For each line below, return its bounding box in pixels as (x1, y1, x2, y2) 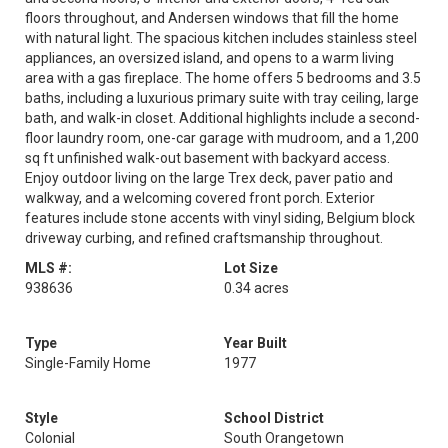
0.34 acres (224, 280, 289, 296)
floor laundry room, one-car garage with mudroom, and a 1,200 (25, 130, 419, 146)
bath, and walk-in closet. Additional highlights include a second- (25, 110, 420, 126)
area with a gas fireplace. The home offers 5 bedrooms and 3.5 (25, 70, 421, 86)
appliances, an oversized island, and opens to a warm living (25, 50, 394, 66)
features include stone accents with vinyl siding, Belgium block (25, 210, 415, 226)
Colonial (25, 430, 75, 446)
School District (224, 410, 324, 426)
